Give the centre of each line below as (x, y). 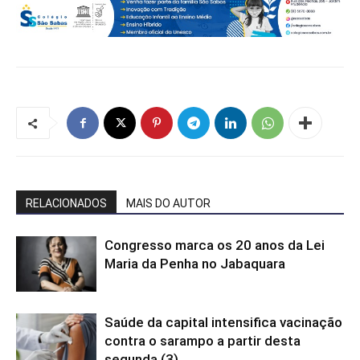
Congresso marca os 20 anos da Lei (215, 245)
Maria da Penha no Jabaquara (195, 264)
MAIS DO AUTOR (168, 203)
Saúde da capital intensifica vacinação (223, 322)
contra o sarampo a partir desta (202, 341)
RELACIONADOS (66, 203)
